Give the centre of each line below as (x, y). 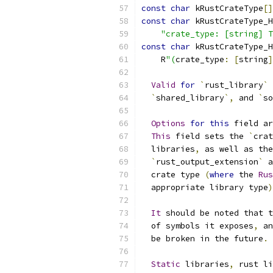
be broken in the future (202, 239)
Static (166, 264)
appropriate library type (205, 187)
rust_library (234, 85)
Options (168, 123)
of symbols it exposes (197, 226)
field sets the (210, 136)
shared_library (190, 98)
